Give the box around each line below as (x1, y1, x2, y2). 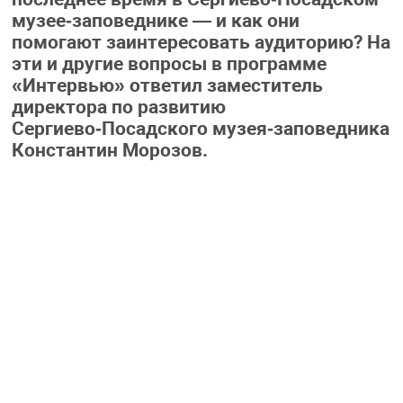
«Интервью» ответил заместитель (11, 75, 323, 97)
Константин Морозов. (11, 139, 208, 162)
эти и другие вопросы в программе (11, 53, 327, 76)
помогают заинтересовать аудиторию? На (11, 31, 390, 54)
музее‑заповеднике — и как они (11, 10, 300, 32)
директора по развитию (11, 96, 226, 119)
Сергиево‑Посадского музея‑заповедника (11, 118, 390, 140)
